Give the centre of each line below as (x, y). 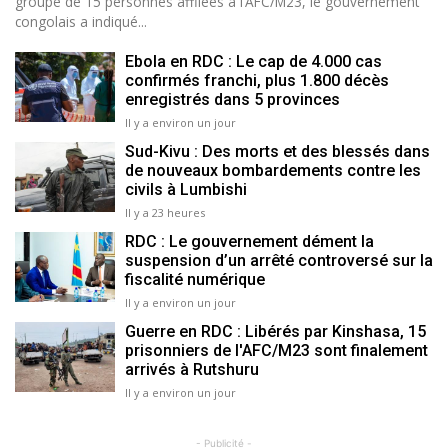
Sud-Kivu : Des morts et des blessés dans (277, 152)
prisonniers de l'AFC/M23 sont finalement (276, 351)
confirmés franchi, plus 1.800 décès (257, 81)
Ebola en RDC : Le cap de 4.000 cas (253, 62)
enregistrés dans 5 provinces (232, 100)
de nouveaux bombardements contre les (273, 171)
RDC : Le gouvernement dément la (249, 242)
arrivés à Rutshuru (192, 370)
